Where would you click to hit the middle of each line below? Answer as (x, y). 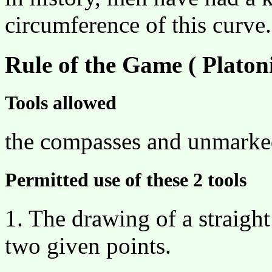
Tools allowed (61, 103)
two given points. (88, 245)
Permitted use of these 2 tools (126, 179)
